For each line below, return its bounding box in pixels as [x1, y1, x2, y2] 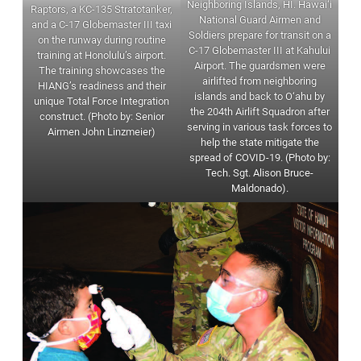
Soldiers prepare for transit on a [188, 29, 331, 42]
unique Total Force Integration [34, 95, 169, 108]
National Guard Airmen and [198, 14, 321, 27]
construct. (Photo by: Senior [39, 110, 164, 123]
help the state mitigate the [200, 136, 319, 149]
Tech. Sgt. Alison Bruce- [205, 167, 313, 180]
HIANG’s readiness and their [37, 80, 166, 93]
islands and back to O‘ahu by [194, 90, 325, 103]
